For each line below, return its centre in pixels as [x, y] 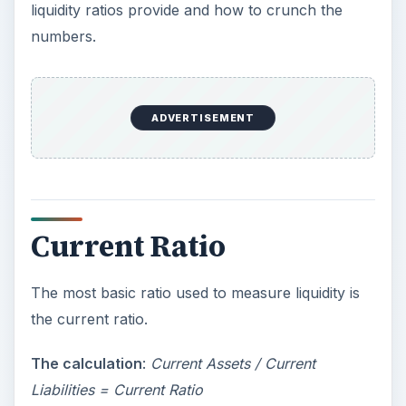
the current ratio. [89, 319]
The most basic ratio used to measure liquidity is [195, 292]
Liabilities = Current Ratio [116, 389]
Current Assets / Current [232, 363]
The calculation [86, 363]
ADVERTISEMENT [203, 118]
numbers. [63, 37]
